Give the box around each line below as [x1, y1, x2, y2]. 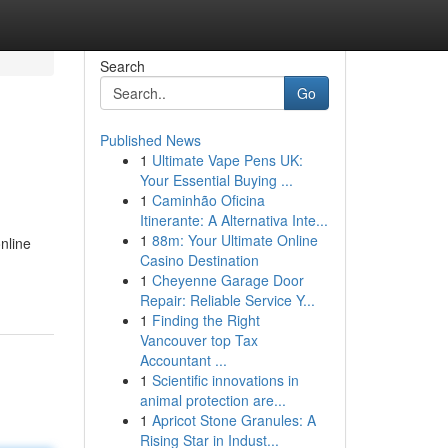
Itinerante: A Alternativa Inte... [139, 210, 328, 230]
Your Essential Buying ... [139, 170, 293, 190]
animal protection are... [139, 390, 286, 410]
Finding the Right [151, 310, 260, 330]
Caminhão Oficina [151, 190, 265, 210]
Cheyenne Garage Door [151, 270, 304, 290]
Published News [99, 130, 201, 150]
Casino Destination [139, 250, 259, 270]
